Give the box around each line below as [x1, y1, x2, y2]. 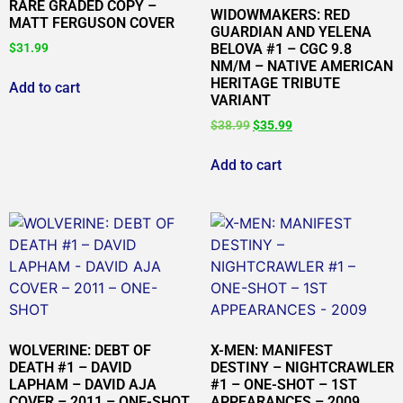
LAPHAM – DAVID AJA [9, 375, 157, 393]
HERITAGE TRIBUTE [210, 74, 340, 92]
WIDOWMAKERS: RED [210, 5, 350, 23]
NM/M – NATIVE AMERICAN [210, 57, 393, 75]
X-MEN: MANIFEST [210, 341, 333, 359]
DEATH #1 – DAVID [9, 358, 131, 376]
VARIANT [210, 91, 271, 109]
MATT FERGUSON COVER [9, 13, 175, 31]
